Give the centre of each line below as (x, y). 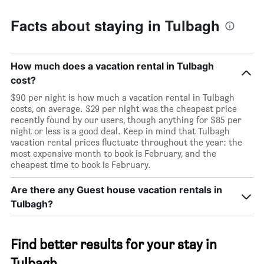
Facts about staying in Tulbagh (115, 26)
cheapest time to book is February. (81, 165)
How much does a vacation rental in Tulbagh (112, 66)
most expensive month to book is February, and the (113, 154)
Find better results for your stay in (114, 245)
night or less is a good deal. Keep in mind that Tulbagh (120, 131)
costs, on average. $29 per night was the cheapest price (124, 109)
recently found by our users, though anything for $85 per (126, 120)
